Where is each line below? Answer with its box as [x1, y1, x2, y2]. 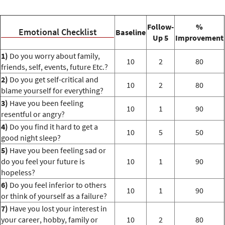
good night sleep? [1, 133, 61, 143]
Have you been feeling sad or [8, 145, 106, 156]
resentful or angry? [1, 109, 65, 120]
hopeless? [1, 167, 35, 178]
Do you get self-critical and [8, 74, 98, 85]
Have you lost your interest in [8, 203, 107, 214]
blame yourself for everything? [1, 85, 103, 96]
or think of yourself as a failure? [1, 191, 107, 201]
